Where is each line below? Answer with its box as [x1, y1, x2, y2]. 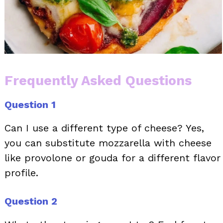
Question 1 [4, 99, 56, 111]
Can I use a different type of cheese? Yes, [4, 122, 204, 134]
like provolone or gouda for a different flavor [4, 152, 221, 164]
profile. [4, 167, 38, 179]
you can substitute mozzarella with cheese [4, 137, 212, 149]
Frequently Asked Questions [4, 73, 192, 89]
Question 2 [4, 195, 57, 208]
